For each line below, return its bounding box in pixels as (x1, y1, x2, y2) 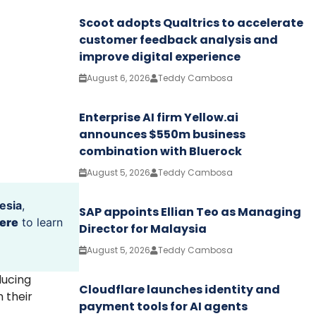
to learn (18, 214, 63, 229)
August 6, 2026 (87, 71, 150, 84)
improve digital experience (79, 48, 241, 65)
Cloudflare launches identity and (79, 281, 280, 298)
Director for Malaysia (79, 220, 207, 237)
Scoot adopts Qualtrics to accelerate (79, 14, 303, 31)
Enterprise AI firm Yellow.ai (79, 109, 238, 126)
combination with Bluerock (79, 142, 242, 159)
